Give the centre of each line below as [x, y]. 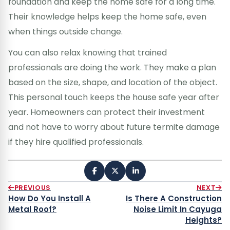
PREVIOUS [32, 187]
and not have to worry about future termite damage [114, 127]
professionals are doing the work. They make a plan [112, 67]
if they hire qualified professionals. [76, 142]
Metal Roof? [32, 209]
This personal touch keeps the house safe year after [114, 97]
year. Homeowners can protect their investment [107, 112]
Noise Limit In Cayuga [178, 209]
